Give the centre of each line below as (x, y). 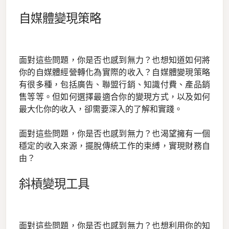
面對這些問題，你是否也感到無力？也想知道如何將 (114, 60)
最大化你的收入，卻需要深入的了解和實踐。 (101, 109)
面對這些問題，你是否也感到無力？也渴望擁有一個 (114, 134)
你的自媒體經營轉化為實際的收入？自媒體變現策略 (114, 72)
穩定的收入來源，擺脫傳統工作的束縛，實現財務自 (114, 146)
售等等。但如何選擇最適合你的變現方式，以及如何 (114, 97)
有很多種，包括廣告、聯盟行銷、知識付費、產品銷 (114, 85)
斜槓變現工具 (54, 184)
